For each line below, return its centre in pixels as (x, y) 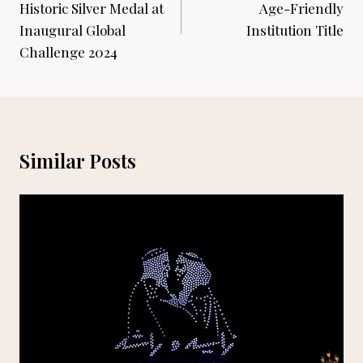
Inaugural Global (73, 30)
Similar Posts (78, 160)
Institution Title (295, 30)
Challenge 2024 (68, 51)
